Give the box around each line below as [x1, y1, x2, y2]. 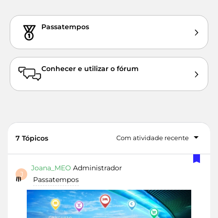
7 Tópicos [16, 134, 48, 143]
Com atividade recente [116, 134, 189, 142]
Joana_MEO [31, 163, 71, 172]
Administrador [73, 163, 122, 172]
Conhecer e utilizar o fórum [41, 64, 139, 73]
